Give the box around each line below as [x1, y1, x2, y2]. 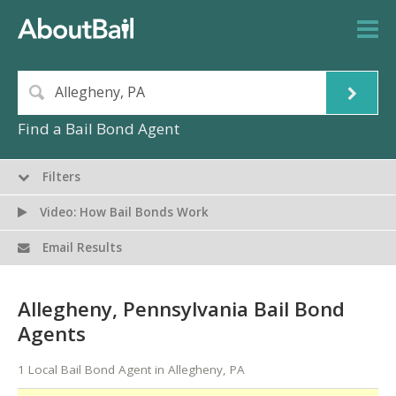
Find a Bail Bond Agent [18, 118, 179, 140]
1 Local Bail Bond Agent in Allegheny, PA [18, 362, 245, 378]
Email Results [39, 240, 123, 256]
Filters [39, 169, 81, 186]
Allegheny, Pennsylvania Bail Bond [18, 294, 345, 323]
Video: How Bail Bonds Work [36, 204, 209, 221]
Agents [18, 319, 86, 347]
